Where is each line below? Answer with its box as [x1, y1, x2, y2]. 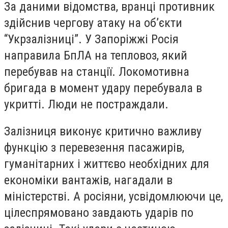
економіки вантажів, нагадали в [4, 173, 173, 188]
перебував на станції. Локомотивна [4, 64, 189, 79]
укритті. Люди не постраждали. [4, 97, 168, 111]
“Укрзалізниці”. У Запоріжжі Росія [4, 32, 179, 46]
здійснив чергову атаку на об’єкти [4, 15, 182, 30]
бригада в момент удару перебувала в [4, 80, 202, 95]
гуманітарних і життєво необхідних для [4, 157, 209, 172]
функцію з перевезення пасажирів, [4, 140, 184, 155]
